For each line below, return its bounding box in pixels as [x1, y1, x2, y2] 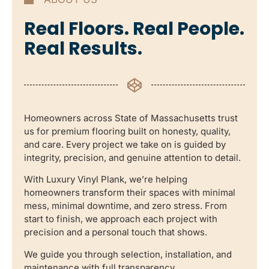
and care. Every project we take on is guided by [24, 138, 226, 150]
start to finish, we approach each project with [24, 213, 217, 225]
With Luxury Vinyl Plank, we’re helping [24, 174, 187, 186]
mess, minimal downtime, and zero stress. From [24, 200, 227, 212]
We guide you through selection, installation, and [24, 248, 232, 260]
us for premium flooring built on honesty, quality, [24, 125, 231, 137]
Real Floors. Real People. [24, 16, 244, 41]
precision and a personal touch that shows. [24, 226, 207, 238]
